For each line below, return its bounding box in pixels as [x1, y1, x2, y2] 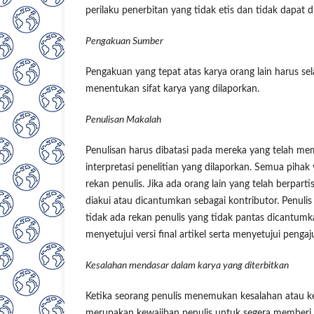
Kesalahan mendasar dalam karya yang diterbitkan [86, 260, 289, 271]
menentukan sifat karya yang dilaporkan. [86, 83, 259, 94]
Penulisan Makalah [86, 114, 161, 125]
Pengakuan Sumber [86, 36, 163, 46]
